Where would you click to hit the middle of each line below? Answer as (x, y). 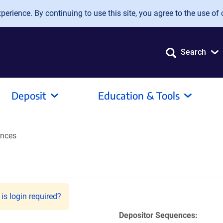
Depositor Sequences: (158, 215)
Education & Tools (139, 95)
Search (193, 52)
